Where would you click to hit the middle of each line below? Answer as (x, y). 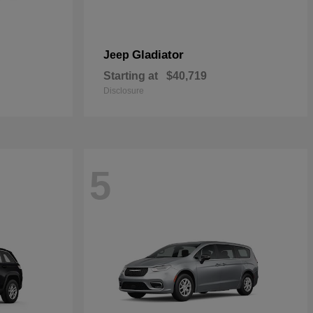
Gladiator (158, 55)
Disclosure (124, 91)
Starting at (131, 76)
